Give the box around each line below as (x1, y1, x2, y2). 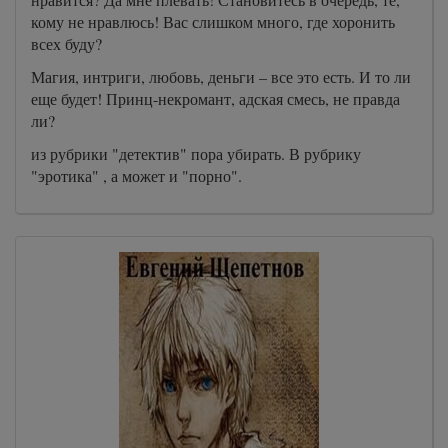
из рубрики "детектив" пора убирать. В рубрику (31, 143, 361, 164)
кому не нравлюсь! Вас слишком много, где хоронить (31, 11, 395, 32)
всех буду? (31, 33, 102, 54)
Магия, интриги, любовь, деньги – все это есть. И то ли (31, 66, 411, 87)
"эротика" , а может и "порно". (31, 165, 242, 186)
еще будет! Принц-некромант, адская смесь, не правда (31, 88, 400, 109)
